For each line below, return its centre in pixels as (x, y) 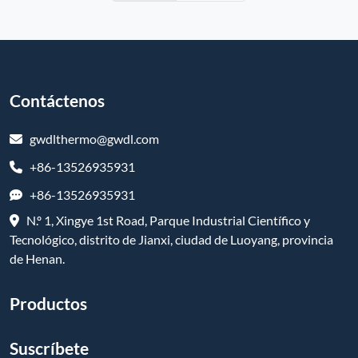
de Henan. (37, 258)
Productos (48, 303)
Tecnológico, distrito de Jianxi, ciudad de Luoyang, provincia (171, 239)
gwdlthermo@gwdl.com (91, 138)
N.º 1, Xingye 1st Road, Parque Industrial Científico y (165, 220)
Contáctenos (57, 100)
